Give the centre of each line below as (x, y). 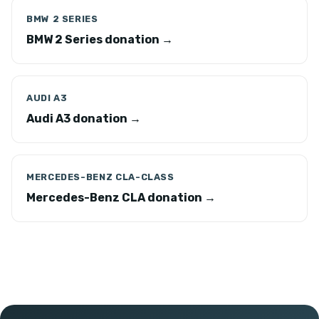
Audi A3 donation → (84, 119)
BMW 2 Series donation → (100, 40)
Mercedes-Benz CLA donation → (121, 198)
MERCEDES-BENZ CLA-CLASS (100, 177)
